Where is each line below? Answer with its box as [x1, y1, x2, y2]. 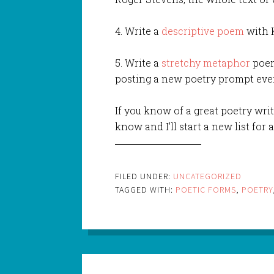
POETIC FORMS [176, 183, 237, 195]
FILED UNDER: [115, 170, 174, 182]
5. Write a [115, 56, 162, 69]
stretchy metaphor [161, 56, 251, 69]
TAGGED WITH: [115, 183, 176, 195]
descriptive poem [161, 24, 245, 37]
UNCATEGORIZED [173, 170, 242, 182]
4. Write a [115, 24, 162, 37]
